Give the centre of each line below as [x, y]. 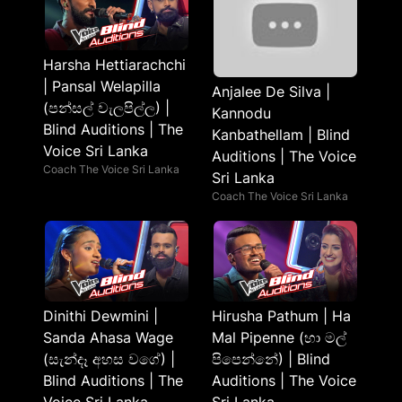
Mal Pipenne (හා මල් [279, 337]
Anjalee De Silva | [271, 92]
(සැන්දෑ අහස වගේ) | [109, 359]
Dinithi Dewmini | [100, 316]
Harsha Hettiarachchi [114, 65]
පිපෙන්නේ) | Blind [271, 359]
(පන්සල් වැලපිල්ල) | [106, 108]
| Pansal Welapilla [102, 86]
